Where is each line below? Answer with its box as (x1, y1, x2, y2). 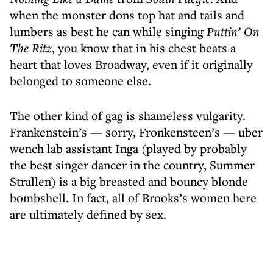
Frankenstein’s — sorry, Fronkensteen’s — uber (10, 124, 263, 140)
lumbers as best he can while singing (10, 23, 207, 40)
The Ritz (10, 40, 52, 56)
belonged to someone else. (10, 73, 151, 89)
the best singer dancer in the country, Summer (10, 157, 255, 173)
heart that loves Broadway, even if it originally (10, 56, 253, 73)
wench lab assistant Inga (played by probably (10, 140, 247, 157)
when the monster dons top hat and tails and (10, 7, 244, 23)
